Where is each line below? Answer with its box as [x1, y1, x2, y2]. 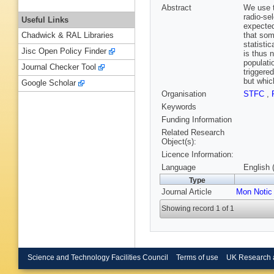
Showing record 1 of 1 [161, 204, 235, 213]
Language [161, 163, 196, 172]
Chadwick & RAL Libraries [21, 31, 114, 40]
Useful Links [21, 15, 68, 24]
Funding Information [161, 115, 232, 125]
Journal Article [161, 187, 212, 197]
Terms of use [176, 253, 218, 261]
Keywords [161, 102, 196, 112]
